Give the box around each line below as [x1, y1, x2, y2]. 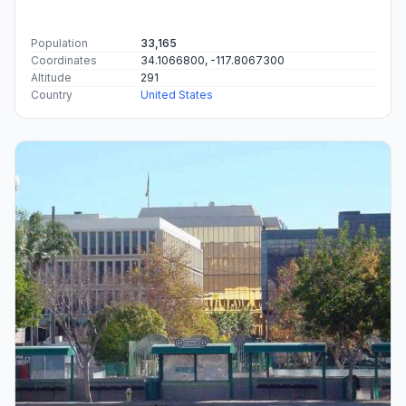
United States [140, 87, 213, 101]
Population [31, 35, 88, 50]
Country [31, 87, 72, 101]
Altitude [31, 70, 72, 84]
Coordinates [31, 53, 97, 67]
